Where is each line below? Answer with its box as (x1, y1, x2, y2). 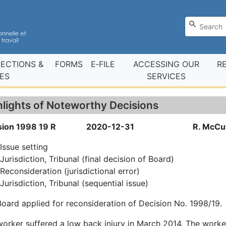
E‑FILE (91, 59, 116, 69)
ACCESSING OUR (133, 59, 199, 69)
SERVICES (146, 71, 186, 81)
